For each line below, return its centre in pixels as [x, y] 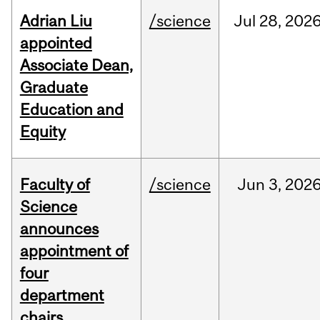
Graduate [54, 87]
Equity [42, 132]
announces [59, 229]
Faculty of [55, 185]
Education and [71, 110]
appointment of [74, 251]
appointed [56, 43]
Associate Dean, [76, 65]
